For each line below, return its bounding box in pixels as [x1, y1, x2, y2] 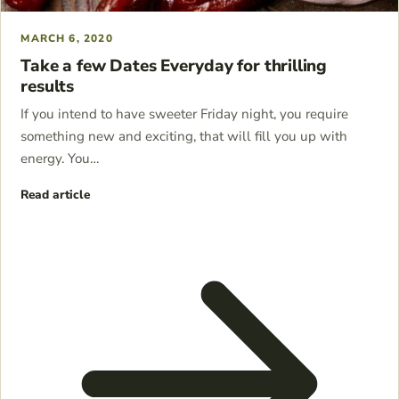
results [20, 74, 75, 98]
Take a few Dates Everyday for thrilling [20, 53, 328, 77]
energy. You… [20, 150, 100, 168]
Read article [20, 186, 91, 204]
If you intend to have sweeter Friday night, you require [20, 105, 349, 124]
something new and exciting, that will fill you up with [20, 127, 348, 146]
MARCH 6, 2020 [20, 31, 113, 46]
